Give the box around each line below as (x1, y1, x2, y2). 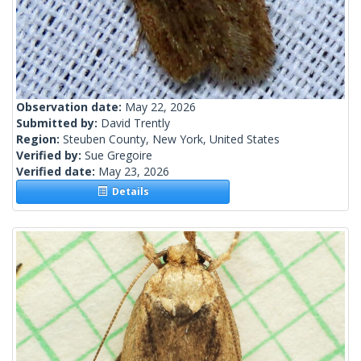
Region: (16, 131, 63, 147)
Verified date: (16, 164, 98, 180)
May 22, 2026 (125, 99, 196, 115)
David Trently (101, 115, 170, 131)
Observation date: (16, 99, 125, 115)
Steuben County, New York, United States (63, 131, 280, 147)
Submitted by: (16, 115, 101, 131)
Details (106, 185, 149, 199)
